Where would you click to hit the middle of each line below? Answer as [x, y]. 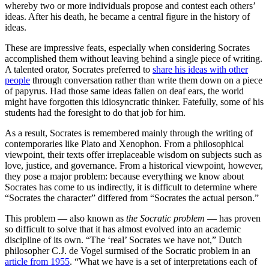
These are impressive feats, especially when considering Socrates [127, 47]
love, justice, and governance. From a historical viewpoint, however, [134, 165]
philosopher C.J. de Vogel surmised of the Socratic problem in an [128, 250]
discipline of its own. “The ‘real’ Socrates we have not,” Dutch [123, 240]
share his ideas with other [200, 69]
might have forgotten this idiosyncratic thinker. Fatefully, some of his [134, 101]
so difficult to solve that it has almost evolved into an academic [123, 229]
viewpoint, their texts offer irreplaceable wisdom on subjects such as [133, 154]
